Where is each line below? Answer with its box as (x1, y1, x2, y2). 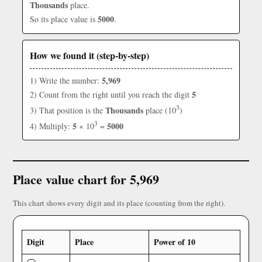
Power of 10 (154, 236, 195, 249)
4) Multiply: (30, 120, 73, 132)
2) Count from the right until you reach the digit (30, 89, 192, 100)
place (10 (143, 104, 176, 116)
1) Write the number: (30, 75, 102, 86)
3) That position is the (30, 104, 105, 116)
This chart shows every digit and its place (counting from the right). (13, 198, 225, 209)
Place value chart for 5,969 (13, 170, 159, 189)
